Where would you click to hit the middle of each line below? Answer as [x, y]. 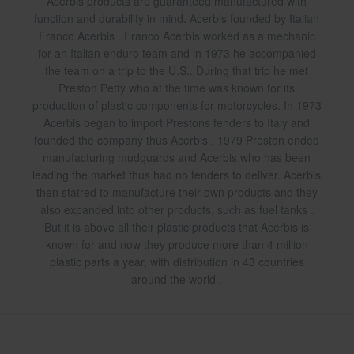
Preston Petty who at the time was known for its [177, 88]
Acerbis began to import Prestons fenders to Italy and [177, 123]
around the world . [177, 279]
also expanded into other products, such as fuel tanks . [177, 210]
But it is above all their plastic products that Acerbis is [177, 227]
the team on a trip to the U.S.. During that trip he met [177, 71]
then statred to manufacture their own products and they [177, 192]
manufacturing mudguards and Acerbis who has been [177, 158]
